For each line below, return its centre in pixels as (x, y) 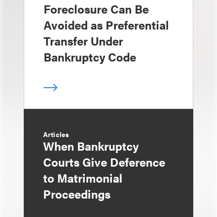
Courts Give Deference (104, 162)
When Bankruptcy (91, 146)
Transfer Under (83, 41)
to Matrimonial (83, 178)
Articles (56, 134)
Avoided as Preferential (106, 25)
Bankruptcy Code (90, 57)
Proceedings (77, 194)
